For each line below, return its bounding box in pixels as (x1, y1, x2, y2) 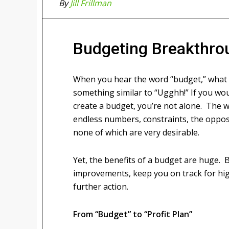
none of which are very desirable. (73, 127, 199, 138)
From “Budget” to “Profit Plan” (73, 209, 192, 220)
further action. (73, 181, 128, 192)
